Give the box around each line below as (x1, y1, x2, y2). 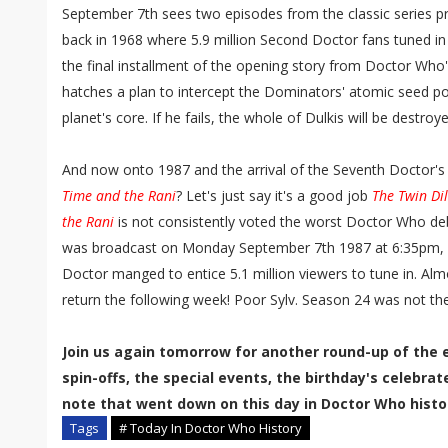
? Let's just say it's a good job (176, 186, 372, 205)
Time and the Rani (62, 186, 176, 205)
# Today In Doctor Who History (119, 419, 302, 437)
